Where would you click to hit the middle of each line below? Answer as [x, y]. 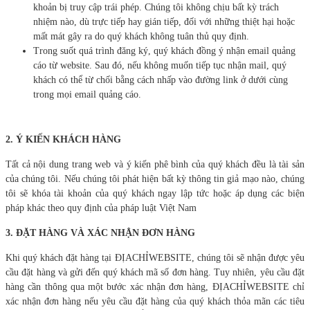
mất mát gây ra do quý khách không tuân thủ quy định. [141, 36]
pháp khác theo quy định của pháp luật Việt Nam [101, 208]
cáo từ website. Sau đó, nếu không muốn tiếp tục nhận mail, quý [160, 65]
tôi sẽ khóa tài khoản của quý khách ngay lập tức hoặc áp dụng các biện [155, 193]
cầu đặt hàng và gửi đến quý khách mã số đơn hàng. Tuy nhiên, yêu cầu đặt [155, 272]
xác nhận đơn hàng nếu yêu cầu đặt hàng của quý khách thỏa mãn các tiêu [155, 301]
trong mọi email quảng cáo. [87, 94]
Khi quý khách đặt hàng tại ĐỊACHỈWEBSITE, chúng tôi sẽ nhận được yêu [155, 257]
